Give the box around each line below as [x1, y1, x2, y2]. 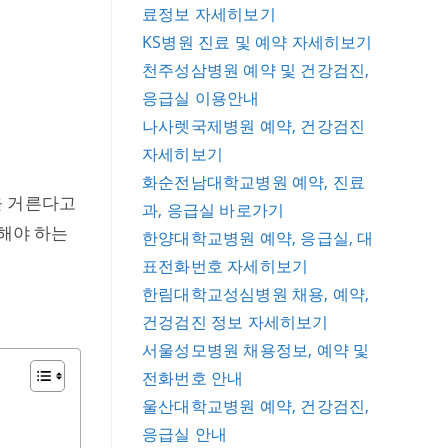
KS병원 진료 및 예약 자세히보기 [142, 31, 373, 53]
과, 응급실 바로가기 [142, 199, 285, 221]
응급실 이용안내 [142, 87, 260, 109]
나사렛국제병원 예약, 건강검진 [142, 115, 366, 137]
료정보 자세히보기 [142, 3, 276, 25]
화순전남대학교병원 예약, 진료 [142, 171, 366, 193]
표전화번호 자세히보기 [142, 255, 309, 277]
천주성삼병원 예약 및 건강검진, [142, 59, 370, 81]
